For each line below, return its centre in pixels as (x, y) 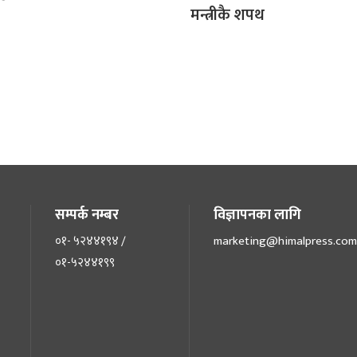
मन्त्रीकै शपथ (228, 16)
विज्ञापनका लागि (257, 215)
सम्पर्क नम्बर (86, 215)
